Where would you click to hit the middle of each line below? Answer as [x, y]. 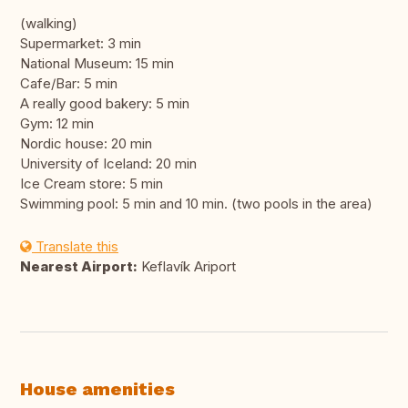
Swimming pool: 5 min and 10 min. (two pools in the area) [196, 204]
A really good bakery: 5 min [105, 104]
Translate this [75, 247]
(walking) [49, 24]
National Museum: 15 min [97, 64]
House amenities [97, 389]
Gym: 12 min [57, 124]
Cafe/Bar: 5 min [69, 84]
